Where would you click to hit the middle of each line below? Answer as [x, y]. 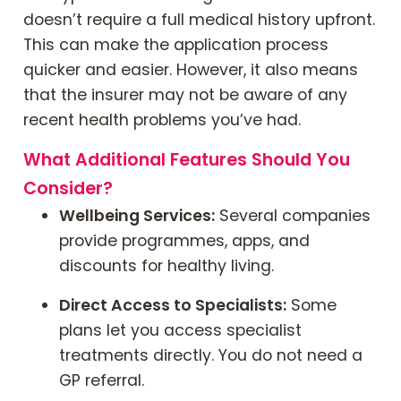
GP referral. [102, 380]
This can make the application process [176, 45]
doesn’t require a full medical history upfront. [199, 20]
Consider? [68, 188]
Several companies [293, 215]
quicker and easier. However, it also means [191, 70]
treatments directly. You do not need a [211, 355]
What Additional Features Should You [187, 159]
